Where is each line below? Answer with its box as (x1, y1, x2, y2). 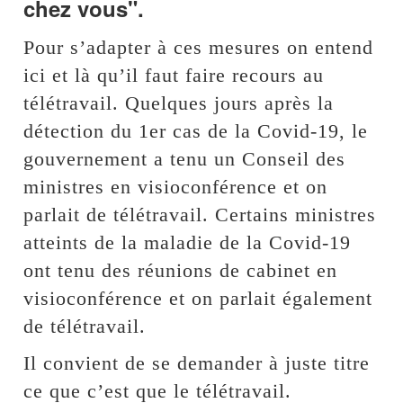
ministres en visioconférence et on (23, 175, 328, 198)
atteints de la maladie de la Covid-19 (23, 230, 352, 254)
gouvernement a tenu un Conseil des (23, 147, 346, 170)
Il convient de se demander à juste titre (23, 351, 371, 374)
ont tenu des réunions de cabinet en (23, 258, 338, 282)
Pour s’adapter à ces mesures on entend (23, 35, 374, 58)
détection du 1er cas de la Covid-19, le (23, 119, 369, 142)
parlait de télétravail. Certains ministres (23, 202, 377, 226)
